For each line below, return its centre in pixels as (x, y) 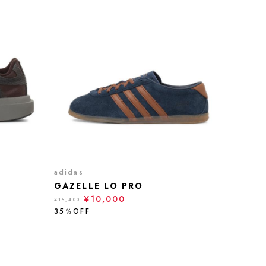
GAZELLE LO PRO (99, 186)
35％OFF (72, 211)
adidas (69, 172)
